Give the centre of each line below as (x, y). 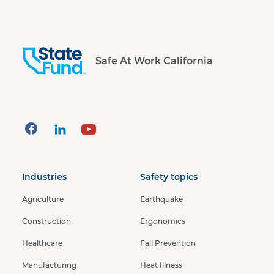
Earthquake (161, 199)
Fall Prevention (168, 243)
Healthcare (42, 243)
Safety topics (169, 177)
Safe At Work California (154, 61)
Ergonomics (163, 221)
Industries (44, 177)
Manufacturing (49, 265)
